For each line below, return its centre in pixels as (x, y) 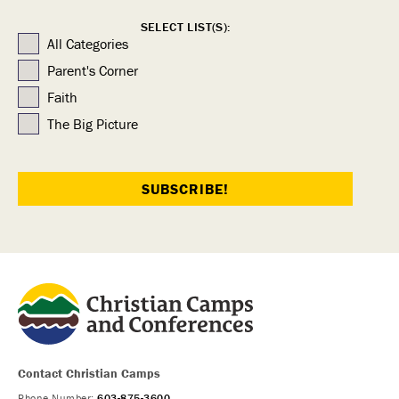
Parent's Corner (93, 70)
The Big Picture (93, 123)
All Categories (88, 43)
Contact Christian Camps (89, 373)
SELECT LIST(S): (185, 26)
